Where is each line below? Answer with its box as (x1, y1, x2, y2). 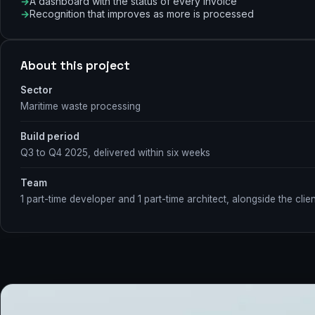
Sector (20, 84, 53, 96)
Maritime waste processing (20, 100, 141, 112)
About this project (20, 57, 130, 73)
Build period (20, 130, 79, 142)
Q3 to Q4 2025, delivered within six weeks (20, 146, 210, 158)
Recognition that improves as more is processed (30, 7, 254, 20)
